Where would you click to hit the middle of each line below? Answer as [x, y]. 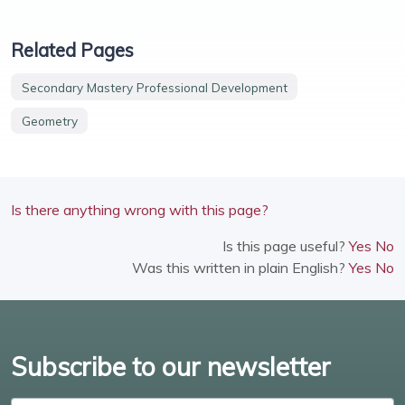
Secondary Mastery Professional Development [154, 87]
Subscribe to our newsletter [171, 367]
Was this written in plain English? [240, 268]
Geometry [49, 121]
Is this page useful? [286, 246]
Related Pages [72, 50]
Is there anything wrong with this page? [140, 210]
